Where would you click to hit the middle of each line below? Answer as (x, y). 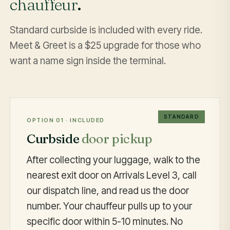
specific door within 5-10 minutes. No (105, 221)
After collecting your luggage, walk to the (114, 160)
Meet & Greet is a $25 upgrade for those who (106, 46)
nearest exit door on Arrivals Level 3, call (112, 175)
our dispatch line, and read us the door (108, 190)
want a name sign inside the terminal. (88, 61)
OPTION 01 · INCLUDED (66, 120)
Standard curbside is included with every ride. (106, 30)
